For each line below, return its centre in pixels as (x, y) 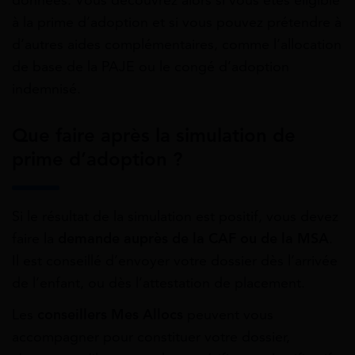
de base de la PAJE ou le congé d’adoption (151, 67)
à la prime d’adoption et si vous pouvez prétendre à (177, 23)
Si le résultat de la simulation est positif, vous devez (175, 217)
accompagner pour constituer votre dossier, (151, 336)
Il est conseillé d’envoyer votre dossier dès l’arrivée (175, 261)
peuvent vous (228, 314)
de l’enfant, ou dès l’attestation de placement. (158, 283)
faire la (35, 239)
